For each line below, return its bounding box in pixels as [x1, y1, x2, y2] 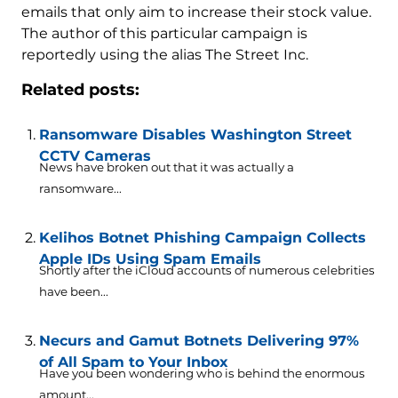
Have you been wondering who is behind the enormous [38, 366, 365, 381]
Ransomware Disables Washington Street [38, 126, 352, 144]
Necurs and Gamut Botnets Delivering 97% [38, 332, 359, 350]
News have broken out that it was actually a [38, 160, 294, 175]
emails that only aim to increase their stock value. [20, 4, 371, 21]
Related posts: [20, 80, 139, 100]
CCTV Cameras [38, 147, 151, 165]
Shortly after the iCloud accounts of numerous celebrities [38, 263, 375, 278]
